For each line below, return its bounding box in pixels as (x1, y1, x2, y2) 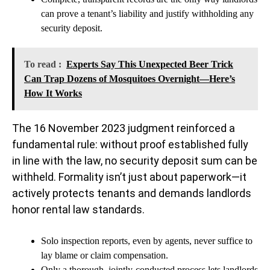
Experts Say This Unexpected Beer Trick (66, 59, 233, 70)
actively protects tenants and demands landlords (12, 187, 251, 200)
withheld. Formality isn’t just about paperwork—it (12, 171, 246, 184)
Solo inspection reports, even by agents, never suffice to (41, 236, 253, 246)
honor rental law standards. (12, 203, 145, 216)
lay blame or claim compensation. (41, 250, 168, 261)
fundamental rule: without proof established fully (12, 138, 248, 151)
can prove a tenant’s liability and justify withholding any (41, 8, 254, 19)
